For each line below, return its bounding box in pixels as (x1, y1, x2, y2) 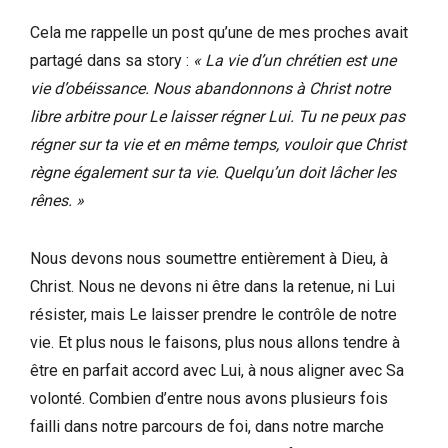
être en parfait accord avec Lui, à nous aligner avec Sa (30, 360, 404, 380)
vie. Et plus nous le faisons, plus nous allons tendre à (30, 332, 400, 352)
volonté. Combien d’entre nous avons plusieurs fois (30, 388, 388, 408)
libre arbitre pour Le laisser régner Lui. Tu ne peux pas (30, 106, 405, 126)
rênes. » (30, 190, 84, 210)
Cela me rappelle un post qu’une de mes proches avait (30, 22, 408, 42)
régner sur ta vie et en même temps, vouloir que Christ (30, 134, 406, 154)
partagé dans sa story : (30, 50, 193, 70)
